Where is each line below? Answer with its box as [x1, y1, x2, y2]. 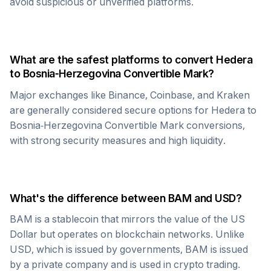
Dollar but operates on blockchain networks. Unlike [10, 228, 244, 240]
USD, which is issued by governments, [10, 243, 185, 255]
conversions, [184, 119, 245, 131]
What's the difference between [10, 192, 168, 204]
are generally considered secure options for [10, 104, 211, 116]
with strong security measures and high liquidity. [10, 134, 226, 146]
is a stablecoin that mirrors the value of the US [33, 213, 245, 225]
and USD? [191, 192, 242, 204]
